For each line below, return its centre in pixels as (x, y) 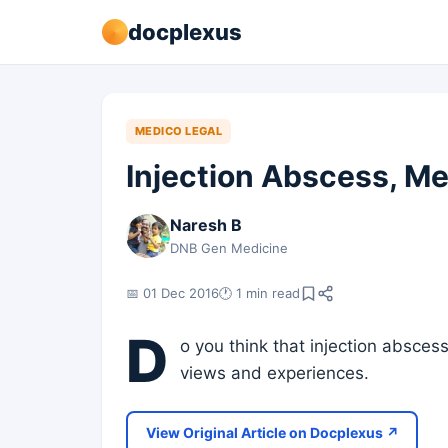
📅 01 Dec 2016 (172, 292)
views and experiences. (274, 373)
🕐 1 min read (259, 292)
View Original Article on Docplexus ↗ (272, 432)
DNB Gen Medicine (229, 248)
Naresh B (206, 225)
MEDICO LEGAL (179, 131)
